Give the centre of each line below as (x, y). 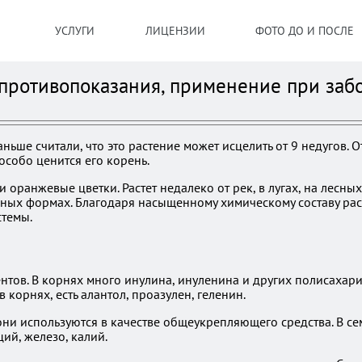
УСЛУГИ (75, 31)
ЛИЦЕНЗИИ (175, 31)
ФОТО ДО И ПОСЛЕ (305, 31)
